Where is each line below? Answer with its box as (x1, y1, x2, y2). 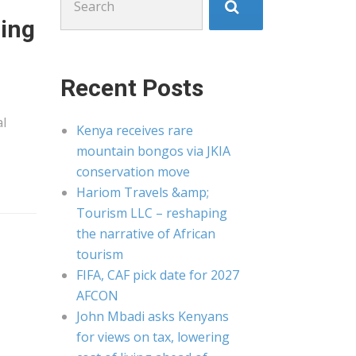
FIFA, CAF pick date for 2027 (76, 266, 239, 284)
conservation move (76, 163, 190, 180)
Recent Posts (60, 74, 203, 102)
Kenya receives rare (76, 122, 193, 139)
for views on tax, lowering (76, 328, 230, 346)
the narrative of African (76, 225, 215, 242)
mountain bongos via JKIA (76, 142, 230, 160)
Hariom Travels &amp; (76, 184, 209, 201)
